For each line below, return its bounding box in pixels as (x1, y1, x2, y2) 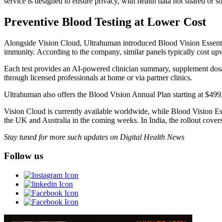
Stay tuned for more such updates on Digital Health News (4, 132, 184, 141)
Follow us (4, 151, 43, 162)
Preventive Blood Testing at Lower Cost (4, 15, 206, 28)
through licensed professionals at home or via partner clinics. (4, 73, 192, 82)
